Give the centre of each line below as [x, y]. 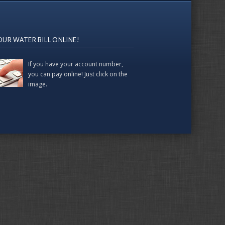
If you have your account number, [76, 64]
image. [38, 84]
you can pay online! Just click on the [78, 74]
